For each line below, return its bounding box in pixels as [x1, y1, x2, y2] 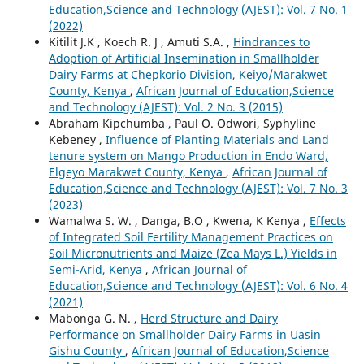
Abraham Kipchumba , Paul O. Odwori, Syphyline [48, 115, 316, 132]
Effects [309, 213, 346, 229]
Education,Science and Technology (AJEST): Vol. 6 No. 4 [48, 278, 348, 294]
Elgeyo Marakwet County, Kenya [48, 164, 226, 180]
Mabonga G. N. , [48, 310, 141, 327]
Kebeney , [48, 132, 106, 148]
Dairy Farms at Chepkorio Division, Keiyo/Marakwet [48, 67, 327, 83]
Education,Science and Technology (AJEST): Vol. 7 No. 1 [48, 2, 348, 18]
